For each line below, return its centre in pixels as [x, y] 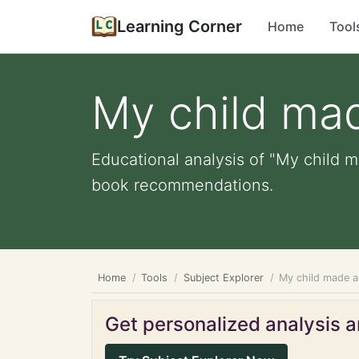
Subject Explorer [223, 278]
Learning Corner [179, 26]
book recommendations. [182, 185]
